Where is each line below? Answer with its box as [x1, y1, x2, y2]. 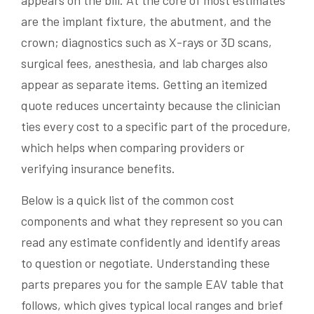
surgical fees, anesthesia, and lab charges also [21, 55, 268, 71]
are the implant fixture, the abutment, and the [21, 13, 271, 29]
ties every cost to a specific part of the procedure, [21, 118, 291, 135]
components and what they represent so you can [21, 213, 282, 229]
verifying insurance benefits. [21, 161, 175, 177]
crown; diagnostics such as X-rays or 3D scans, [21, 34, 272, 50]
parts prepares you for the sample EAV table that [21, 276, 284, 292]
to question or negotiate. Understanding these [21, 255, 270, 271]
